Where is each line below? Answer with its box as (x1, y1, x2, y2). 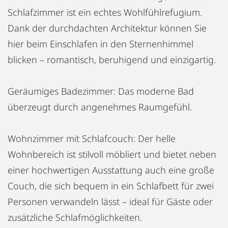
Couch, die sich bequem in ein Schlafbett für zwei (8, 180, 214, 192)
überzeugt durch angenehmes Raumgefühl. (8, 101, 192, 113)
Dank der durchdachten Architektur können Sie (8, 22, 207, 34)
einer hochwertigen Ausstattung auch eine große (8, 164, 214, 176)
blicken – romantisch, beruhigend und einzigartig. (8, 53, 216, 66)
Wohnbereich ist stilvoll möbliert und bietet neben (8, 148, 216, 160)
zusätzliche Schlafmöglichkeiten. (8, 211, 142, 223)
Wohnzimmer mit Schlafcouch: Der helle (8, 132, 176, 145)
